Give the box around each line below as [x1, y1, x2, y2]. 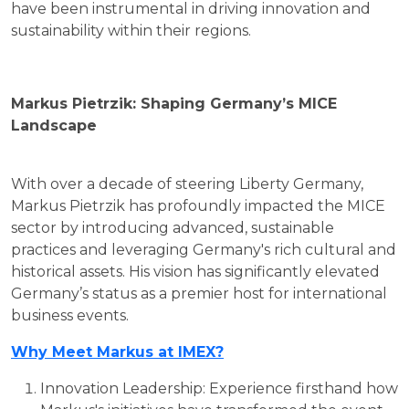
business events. [11, 306, 129, 324]
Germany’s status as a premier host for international [11, 284, 387, 302]
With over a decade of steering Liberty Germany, [11, 174, 363, 193]
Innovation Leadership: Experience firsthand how [40, 379, 398, 397]
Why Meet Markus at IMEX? [11, 342, 224, 361]
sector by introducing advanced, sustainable [11, 218, 334, 236]
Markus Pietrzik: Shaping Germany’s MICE [11, 94, 337, 112]
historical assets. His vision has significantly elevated [11, 262, 380, 280]
